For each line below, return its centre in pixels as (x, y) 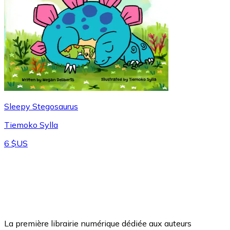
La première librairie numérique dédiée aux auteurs (98, 223)
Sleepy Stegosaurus (41, 106)
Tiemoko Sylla (31, 124)
